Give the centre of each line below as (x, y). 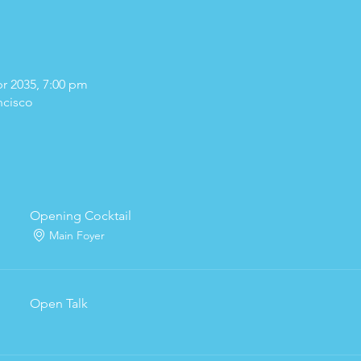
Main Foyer (77, 235)
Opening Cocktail (81, 216)
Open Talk (59, 303)
